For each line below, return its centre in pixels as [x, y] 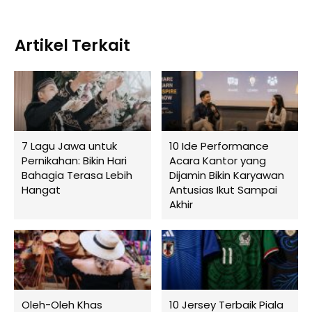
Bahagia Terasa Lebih [77, 175]
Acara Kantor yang [217, 160]
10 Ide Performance [219, 146]
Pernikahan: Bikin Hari [74, 160]
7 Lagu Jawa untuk [69, 146]
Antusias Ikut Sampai [223, 189]
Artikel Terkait [72, 45]
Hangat [41, 189]
